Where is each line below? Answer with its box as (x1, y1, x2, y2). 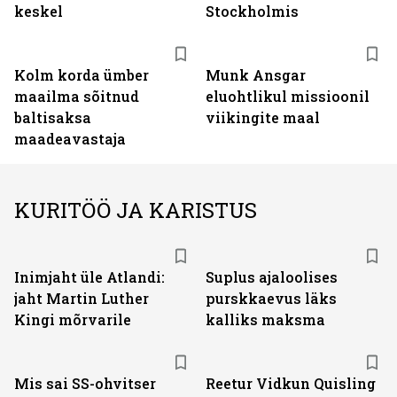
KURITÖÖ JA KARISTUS (14, 196, 257, 224)
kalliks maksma (206, 310, 325, 329)
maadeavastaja (14, 129, 126, 148)
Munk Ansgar (206, 66, 306, 84)
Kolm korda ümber (14, 66, 149, 84)
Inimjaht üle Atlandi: (14, 268, 165, 286)
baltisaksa (14, 108, 91, 127)
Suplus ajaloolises (206, 268, 338, 286)
